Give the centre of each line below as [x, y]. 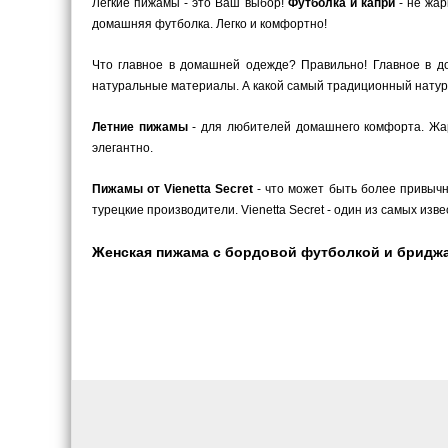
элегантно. [122, 148]
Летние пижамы [140, 127]
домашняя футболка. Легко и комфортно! [209, 24]
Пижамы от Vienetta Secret [173, 189]
